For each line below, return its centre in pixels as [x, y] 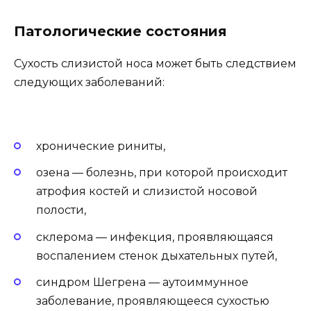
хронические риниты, [101, 146]
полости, [61, 210]
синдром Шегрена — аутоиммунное [142, 282]
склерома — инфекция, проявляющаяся [155, 237]
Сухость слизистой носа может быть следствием [155, 63]
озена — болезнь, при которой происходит [162, 173]
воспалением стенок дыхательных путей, [157, 255]
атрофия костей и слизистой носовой [147, 192]
